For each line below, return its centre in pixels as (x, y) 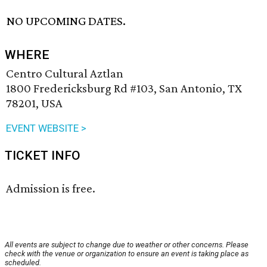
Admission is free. (51, 189)
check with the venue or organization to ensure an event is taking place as (127, 254)
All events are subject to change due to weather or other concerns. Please (127, 245)
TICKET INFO (43, 156)
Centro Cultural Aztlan (65, 74)
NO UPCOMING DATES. (66, 21)
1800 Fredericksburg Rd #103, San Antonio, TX (124, 89)
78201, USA (34, 103)
